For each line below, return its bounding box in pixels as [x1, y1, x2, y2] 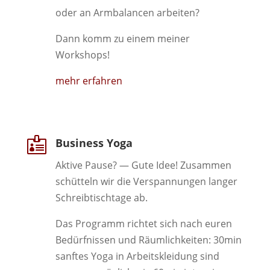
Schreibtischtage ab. [55, 191, 148, 205]
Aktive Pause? [55, 159, 119, 172]
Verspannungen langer [133, 175, 237, 189]
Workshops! [55, 48, 110, 62]
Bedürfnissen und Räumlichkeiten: [55, 233, 213, 247]
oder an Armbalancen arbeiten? [55, 6, 199, 20]
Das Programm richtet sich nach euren [55, 217, 232, 231]
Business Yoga [55, 136, 133, 151]
